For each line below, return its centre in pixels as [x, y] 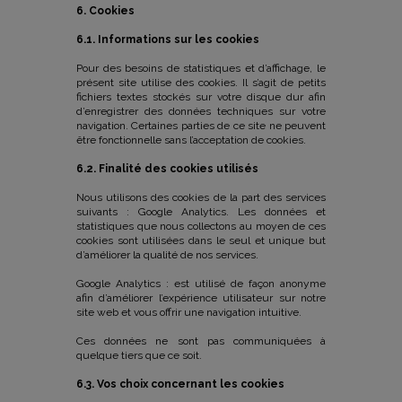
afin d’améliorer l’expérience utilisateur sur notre [201, 298]
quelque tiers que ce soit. [139, 355]
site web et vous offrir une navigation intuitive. [189, 312]
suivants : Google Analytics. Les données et [201, 212]
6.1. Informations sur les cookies [168, 39]
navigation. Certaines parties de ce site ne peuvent [201, 126]
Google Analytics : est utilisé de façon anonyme [201, 284]
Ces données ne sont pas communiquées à [201, 341]
